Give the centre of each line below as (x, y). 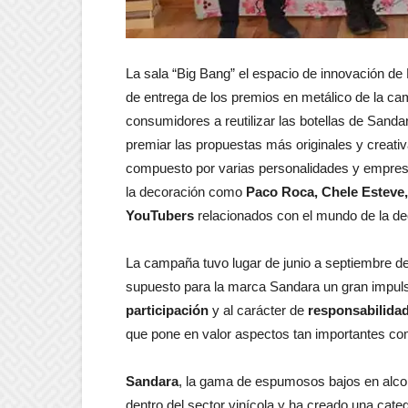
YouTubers (160, 215)
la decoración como (186, 192)
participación (167, 310)
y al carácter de (258, 310)
